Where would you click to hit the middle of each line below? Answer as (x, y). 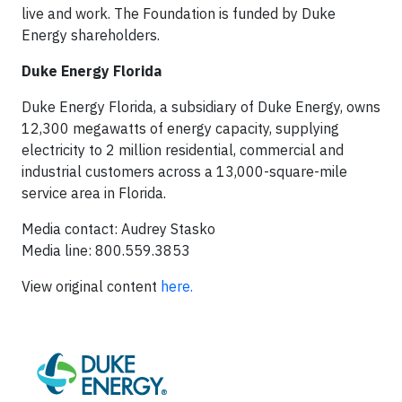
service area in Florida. (94, 193)
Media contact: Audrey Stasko (120, 229)
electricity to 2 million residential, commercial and (183, 150)
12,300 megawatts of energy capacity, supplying (180, 129)
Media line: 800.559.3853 (106, 251)
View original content (91, 287)
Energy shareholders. (91, 35)
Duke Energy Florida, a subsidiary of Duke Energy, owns (201, 107)
